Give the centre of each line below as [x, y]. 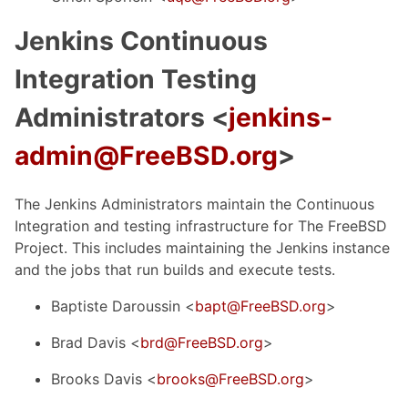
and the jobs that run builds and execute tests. [175, 270]
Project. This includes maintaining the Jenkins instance [202, 248]
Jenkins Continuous [141, 41]
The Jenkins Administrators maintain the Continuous [194, 204]
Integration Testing [136, 79]
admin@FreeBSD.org [146, 155]
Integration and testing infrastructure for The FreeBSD [201, 226]
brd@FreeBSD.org [202, 343]
